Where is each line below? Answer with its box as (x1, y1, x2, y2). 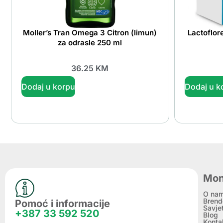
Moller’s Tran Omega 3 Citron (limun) (23, 27, 157, 37)
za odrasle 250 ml (58, 37, 122, 47)
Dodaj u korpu (21, 82, 75, 92)
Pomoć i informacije (15, 198, 110, 210)
